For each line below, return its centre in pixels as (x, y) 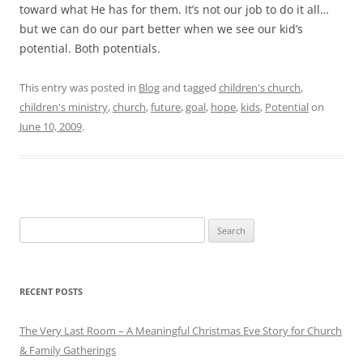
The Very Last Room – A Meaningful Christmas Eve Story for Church (181, 330)
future (166, 107)
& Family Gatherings (68, 350)
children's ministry (64, 107)
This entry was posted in (79, 87)
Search (35, 226)
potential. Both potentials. (90, 48)
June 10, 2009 (51, 126)
